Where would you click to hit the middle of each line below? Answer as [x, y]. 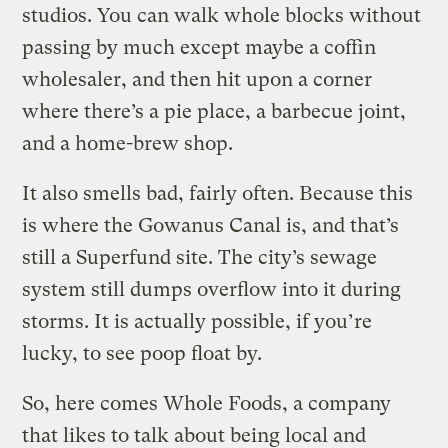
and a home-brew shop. [128, 143]
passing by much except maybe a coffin [199, 47]
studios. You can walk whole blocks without [222, 15]
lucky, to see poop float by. [142, 353]
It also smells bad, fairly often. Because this [218, 193]
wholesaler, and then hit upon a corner [197, 79]
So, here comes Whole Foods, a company [207, 403]
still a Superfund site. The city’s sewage [200, 257]
